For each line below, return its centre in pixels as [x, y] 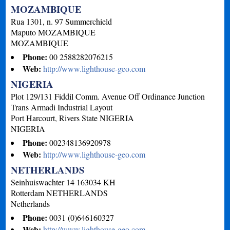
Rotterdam [28, 193]
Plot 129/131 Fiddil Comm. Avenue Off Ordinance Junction [108, 96]
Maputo [24, 32]
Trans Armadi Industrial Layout [62, 107]
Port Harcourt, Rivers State [54, 118]
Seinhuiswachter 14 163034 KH [63, 182]
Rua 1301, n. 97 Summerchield [62, 21]
